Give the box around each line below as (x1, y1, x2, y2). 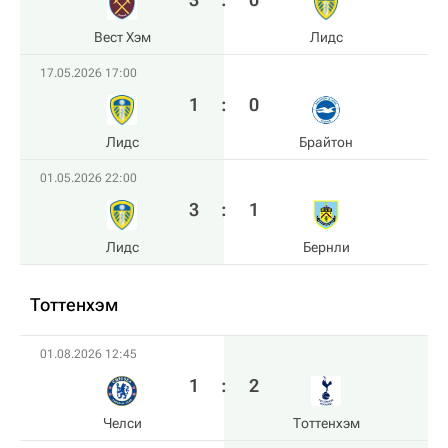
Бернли (302, 239, 350, 255)
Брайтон (299, 134, 353, 150)
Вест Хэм (93, 29, 151, 45)
